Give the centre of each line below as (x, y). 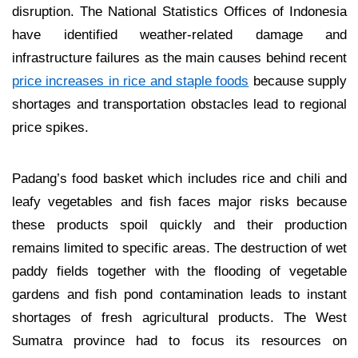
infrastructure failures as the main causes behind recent (179, 57)
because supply (298, 80)
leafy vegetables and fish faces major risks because (179, 201)
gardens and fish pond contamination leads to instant (179, 294)
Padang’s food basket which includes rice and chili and (179, 178)
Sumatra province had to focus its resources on (179, 340)
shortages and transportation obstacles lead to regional (179, 103)
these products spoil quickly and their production (179, 224)
